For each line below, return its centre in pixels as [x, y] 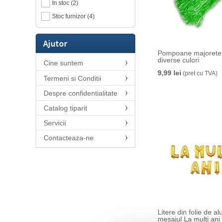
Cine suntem [63, 63]
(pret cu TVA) [199, 73]
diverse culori [178, 60]
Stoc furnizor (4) [73, 16]
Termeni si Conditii [72, 78]
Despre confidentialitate [81, 93]
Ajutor [55, 43]
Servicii [55, 123]
